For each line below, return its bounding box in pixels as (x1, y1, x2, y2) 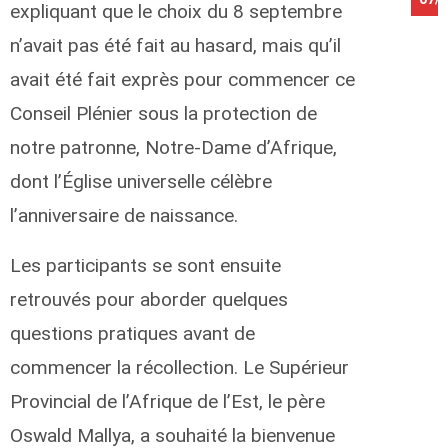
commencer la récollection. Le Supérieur (10, 355, 349, 379)
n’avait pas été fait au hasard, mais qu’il (10, 33, 341, 57)
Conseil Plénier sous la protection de (10, 101, 317, 125)
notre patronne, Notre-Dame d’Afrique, (10, 135, 337, 159)
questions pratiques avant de (10, 321, 255, 345)
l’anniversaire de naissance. (10, 203, 238, 227)
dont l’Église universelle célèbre (10, 169, 272, 193)
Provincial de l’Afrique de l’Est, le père (10, 389, 325, 413)
